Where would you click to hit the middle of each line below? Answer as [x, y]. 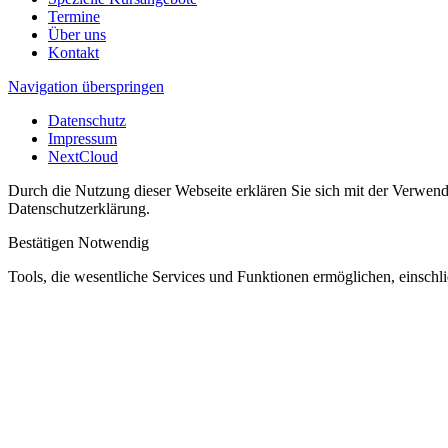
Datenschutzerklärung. [79, 208]
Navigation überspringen [86, 86]
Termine [74, 16]
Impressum [82, 138]
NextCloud [83, 156]
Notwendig [113, 242]
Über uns [77, 34]
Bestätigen [41, 242]
